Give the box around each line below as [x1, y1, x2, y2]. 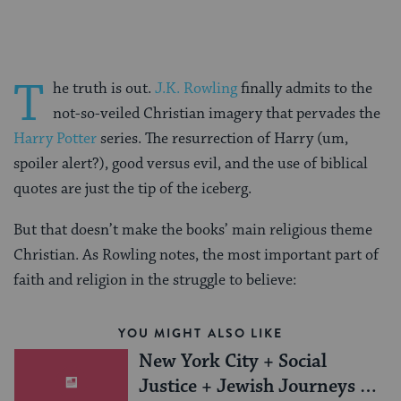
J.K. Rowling [155, 79, 237, 99]
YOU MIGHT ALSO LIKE [117, 324, 284, 343]
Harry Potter [13, 129, 97, 149]
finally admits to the [237, 79, 372, 99]
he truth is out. [53, 79, 155, 99]
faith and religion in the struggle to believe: [13, 270, 296, 291]
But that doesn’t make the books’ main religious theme [13, 220, 372, 241]
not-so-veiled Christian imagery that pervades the [53, 104, 380, 124]
